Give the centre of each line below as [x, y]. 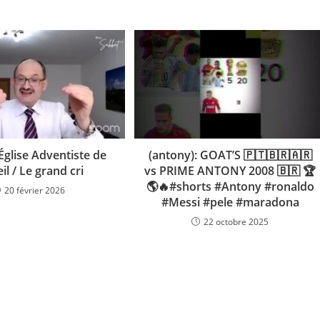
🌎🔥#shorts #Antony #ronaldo [230, 186]
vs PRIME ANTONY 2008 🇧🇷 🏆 [230, 170]
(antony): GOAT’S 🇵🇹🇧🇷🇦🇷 [230, 155]
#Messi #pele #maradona [230, 202]
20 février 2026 [35, 190]
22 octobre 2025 [236, 221]
